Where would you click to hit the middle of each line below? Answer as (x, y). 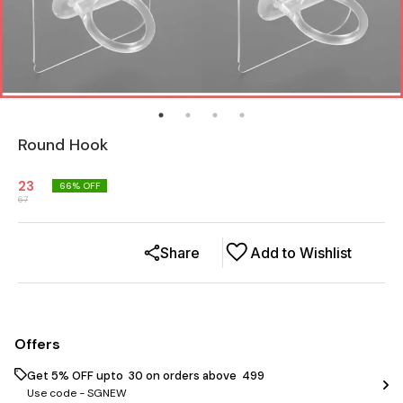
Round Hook (63, 144)
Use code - (57, 393)
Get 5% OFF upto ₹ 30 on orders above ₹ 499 (146, 375)
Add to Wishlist (301, 252)
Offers (37, 344)
